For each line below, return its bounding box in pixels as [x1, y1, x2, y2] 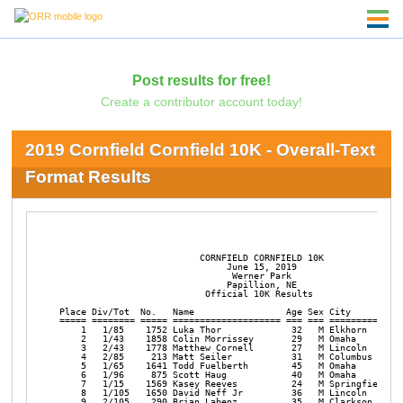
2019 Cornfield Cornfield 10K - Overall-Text [24, 140, 375, 160]
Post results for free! [131, 71, 271, 88]
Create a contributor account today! [100, 94, 302, 109]
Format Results [24, 167, 151, 187]
